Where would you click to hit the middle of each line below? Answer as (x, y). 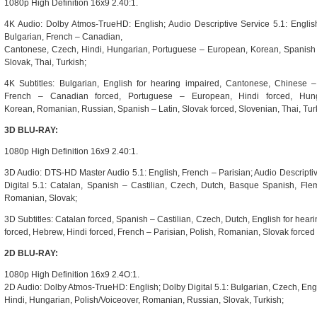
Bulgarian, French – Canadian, (63, 37)
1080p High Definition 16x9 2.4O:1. (73, 275)
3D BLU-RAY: (31, 130)
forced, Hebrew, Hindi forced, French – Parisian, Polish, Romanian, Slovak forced (160, 232)
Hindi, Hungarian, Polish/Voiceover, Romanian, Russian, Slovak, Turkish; (145, 300)
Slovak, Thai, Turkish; (46, 62)
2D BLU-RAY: (31, 253)
